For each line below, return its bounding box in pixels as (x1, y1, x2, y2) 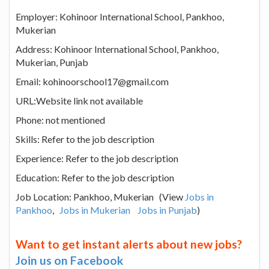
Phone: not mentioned (16, 113, 105, 125)
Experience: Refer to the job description (16, 152, 178, 164)
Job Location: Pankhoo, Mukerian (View (16, 190, 185, 202)
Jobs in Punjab (138, 204, 197, 216)
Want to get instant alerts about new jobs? (16, 237, 242, 251)
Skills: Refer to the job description (16, 133, 154, 145)
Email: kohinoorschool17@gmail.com (16, 75, 169, 87)
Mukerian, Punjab (16, 56, 88, 68)
